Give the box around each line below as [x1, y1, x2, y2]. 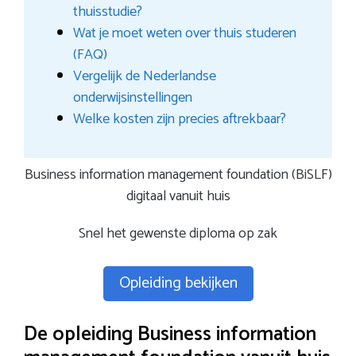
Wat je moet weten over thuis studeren [72, 21, 296, 46]
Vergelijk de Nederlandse [72, 64, 216, 89]
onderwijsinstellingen [72, 86, 192, 110]
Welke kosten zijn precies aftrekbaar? [72, 107, 286, 132]
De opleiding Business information [24, 317, 316, 351]
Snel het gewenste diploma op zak [79, 221, 277, 246]
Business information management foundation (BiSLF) [24, 162, 332, 187]
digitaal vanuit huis [126, 184, 230, 208]
